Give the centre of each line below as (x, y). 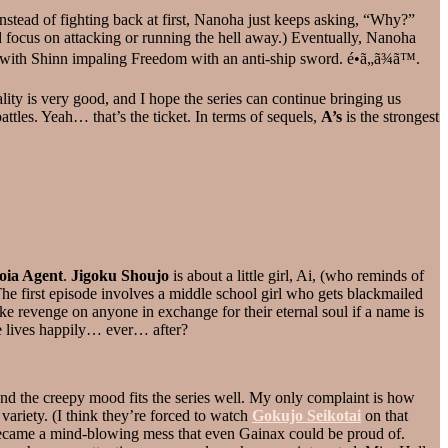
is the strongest (390, 116)
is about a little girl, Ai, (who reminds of (296, 275)
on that (384, 415)
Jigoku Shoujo (120, 275)
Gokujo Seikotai (306, 415)
